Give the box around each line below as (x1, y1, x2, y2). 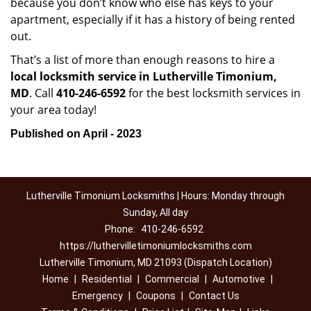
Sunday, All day (123, 207, 188, 218)
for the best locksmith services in (126, 85, 301, 101)
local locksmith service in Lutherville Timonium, (10, 69, 277, 84)
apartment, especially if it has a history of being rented (10, 12, 295, 27)
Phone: (104, 224, 137, 235)
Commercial (144, 274, 199, 285)
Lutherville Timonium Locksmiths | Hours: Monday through (26, 190, 285, 201)
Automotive (212, 274, 265, 285)
